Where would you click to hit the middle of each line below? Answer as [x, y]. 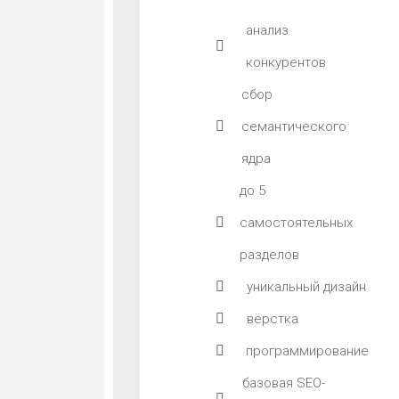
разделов [270, 255]
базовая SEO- [283, 383]
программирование [308, 351]
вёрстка [272, 319]
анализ [267, 30]
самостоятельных [297, 223]
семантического [294, 126]
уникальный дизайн [306, 287]
